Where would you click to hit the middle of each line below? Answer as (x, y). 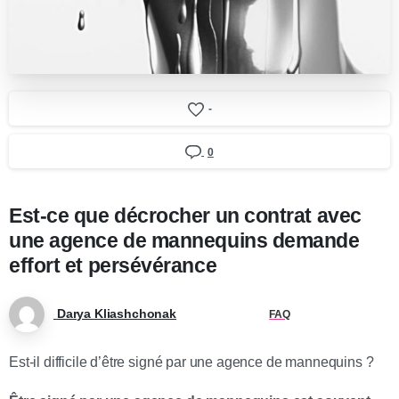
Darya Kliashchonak (116, 313)
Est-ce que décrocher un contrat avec (185, 216)
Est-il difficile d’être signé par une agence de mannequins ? (191, 362)
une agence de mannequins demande (184, 240)
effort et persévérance (113, 265)
